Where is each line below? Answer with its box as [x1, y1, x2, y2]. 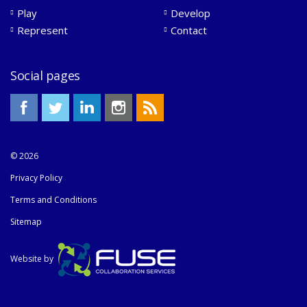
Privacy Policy [10, 171, 62, 184]
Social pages [10, 66, 80, 84]
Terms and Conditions [10, 193, 97, 206]
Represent [17, 23, 68, 37]
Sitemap [10, 215, 42, 228]
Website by [10, 252, 53, 265]
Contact [171, 23, 207, 37]
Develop [171, 5, 210, 20]
